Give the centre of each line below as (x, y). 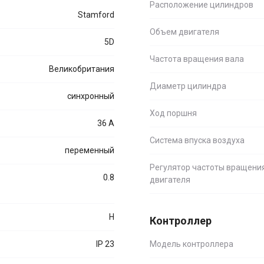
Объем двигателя (184, 32)
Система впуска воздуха (197, 140)
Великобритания (82, 69)
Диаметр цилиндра (188, 86)
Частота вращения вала (197, 59)
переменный (90, 150)
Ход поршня (173, 113)
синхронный (91, 96)
